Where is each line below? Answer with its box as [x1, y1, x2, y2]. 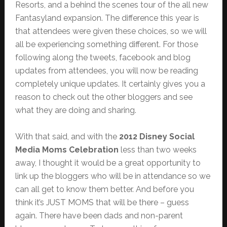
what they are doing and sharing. [15, 105, 136, 116]
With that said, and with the [15, 132, 117, 142]
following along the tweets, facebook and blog [15, 53, 191, 63]
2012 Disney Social [117, 132, 195, 142]
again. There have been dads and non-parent [15, 211, 183, 221]
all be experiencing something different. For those [15, 40, 198, 50]
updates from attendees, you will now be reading [15, 66, 198, 76]
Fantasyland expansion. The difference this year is [15, 13, 199, 23]
